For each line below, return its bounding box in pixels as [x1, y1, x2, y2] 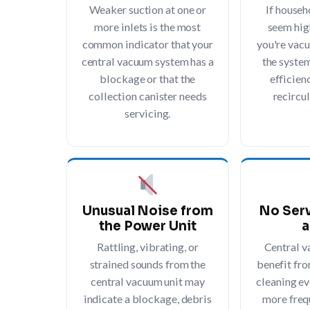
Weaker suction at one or [89, 2, 207, 16]
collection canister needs [89, 89, 207, 102]
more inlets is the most [94, 19, 201, 33]
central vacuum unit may [90, 274, 205, 288]
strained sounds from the [89, 257, 206, 271]
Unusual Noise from [82, 202, 213, 219]
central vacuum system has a [81, 54, 214, 68]
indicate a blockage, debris [83, 291, 212, 305]
